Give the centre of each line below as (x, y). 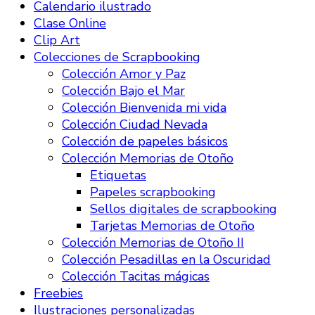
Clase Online (70, 24)
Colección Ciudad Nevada (135, 125)
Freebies (58, 294)
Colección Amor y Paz (124, 74)
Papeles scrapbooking (153, 192)
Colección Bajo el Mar (123, 91)
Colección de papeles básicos (145, 142)
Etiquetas (118, 175)
